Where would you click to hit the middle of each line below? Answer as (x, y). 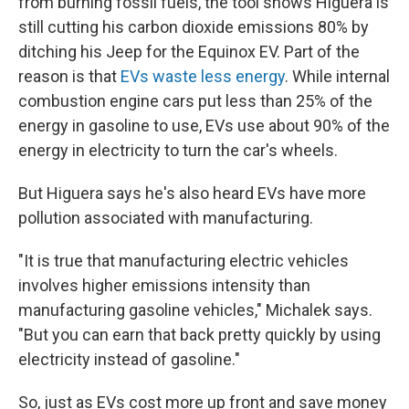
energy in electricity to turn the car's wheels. (178, 151)
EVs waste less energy (203, 77)
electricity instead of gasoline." (129, 360)
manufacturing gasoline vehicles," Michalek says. (195, 310)
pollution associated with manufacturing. (166, 218)
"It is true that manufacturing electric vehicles (184, 261)
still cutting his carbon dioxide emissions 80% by (194, 27)
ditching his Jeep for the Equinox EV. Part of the (189, 52)
